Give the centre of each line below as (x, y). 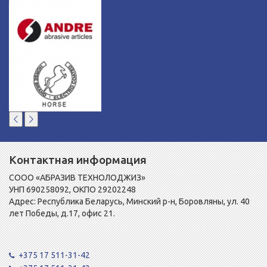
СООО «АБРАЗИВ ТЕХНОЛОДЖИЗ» (77, 178)
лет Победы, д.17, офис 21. (62, 214)
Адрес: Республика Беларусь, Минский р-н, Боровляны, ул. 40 (129, 202)
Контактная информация (78, 160)
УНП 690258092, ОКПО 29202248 (72, 190)
